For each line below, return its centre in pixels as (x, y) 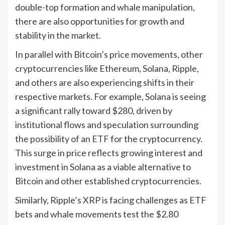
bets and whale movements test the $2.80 (97, 214)
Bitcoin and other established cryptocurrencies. (108, 181)
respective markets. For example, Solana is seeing (110, 96)
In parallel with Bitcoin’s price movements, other (109, 54)
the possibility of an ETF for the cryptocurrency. (109, 138)
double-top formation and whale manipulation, (105, 7)
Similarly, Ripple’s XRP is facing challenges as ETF (111, 200)
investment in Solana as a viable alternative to (103, 166)
